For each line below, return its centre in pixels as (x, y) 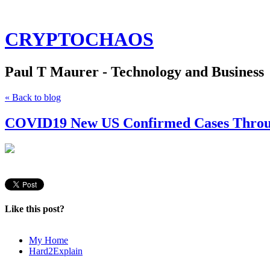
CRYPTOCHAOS (79, 39)
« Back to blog (33, 97)
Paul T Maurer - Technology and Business (134, 71)
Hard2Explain (56, 251)
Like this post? (35, 209)
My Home (49, 240)
